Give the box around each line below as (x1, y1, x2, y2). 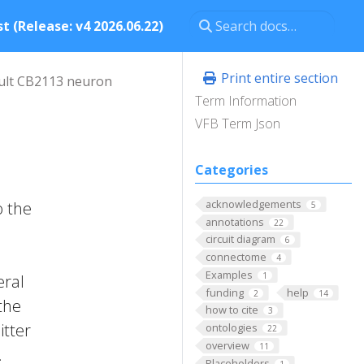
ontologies (205, 320, 258, 336)
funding (205, 284, 244, 300)
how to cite (205, 302, 258, 318)
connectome (205, 249, 266, 265)
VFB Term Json (195, 115, 280, 132)
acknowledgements (205, 197, 301, 211)
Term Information (195, 92, 297, 110)
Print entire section (218, 69, 338, 87)
